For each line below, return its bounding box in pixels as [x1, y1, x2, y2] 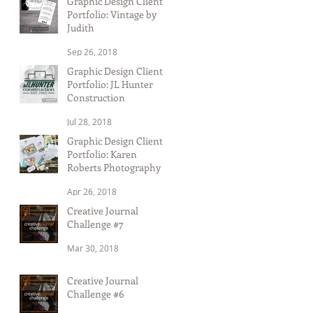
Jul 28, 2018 [67, 116, 112, 127]
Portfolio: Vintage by [67, 8, 156, 21]
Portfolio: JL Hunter [67, 78, 153, 91]
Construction [67, 91, 125, 104]
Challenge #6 [67, 287, 124, 300]
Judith [67, 21, 94, 34]
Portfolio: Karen [67, 147, 137, 161]
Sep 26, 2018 [67, 46, 117, 57]
